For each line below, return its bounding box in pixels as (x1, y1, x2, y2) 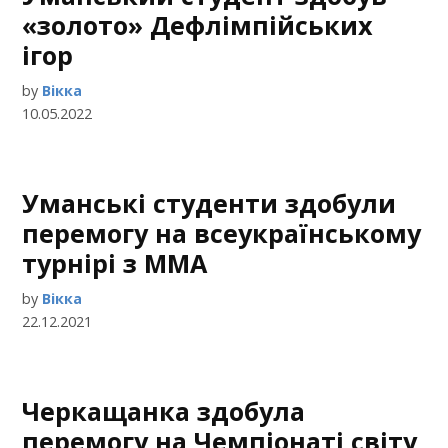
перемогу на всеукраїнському (22, 216, 422, 251)
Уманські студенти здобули (22, 186, 397, 221)
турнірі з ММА (22, 246, 208, 281)
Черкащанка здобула (22, 394, 306, 429)
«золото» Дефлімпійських (22, 8, 374, 43)
